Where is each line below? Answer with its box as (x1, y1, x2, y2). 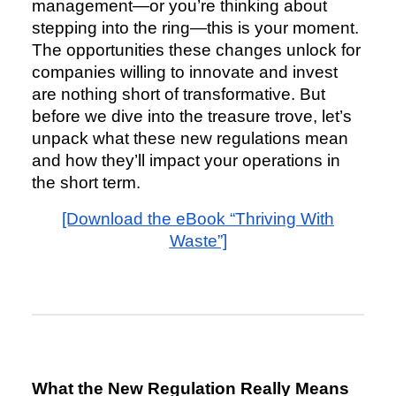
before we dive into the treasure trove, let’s (32, 107, 352, 126)
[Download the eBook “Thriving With (62, 209, 334, 229)
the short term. (32, 173, 141, 193)
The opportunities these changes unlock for (32, 41, 361, 60)
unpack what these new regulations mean (32, 129, 348, 148)
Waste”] (169, 232, 227, 251)
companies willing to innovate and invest (32, 63, 338, 82)
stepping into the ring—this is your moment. (32, 19, 359, 38)
